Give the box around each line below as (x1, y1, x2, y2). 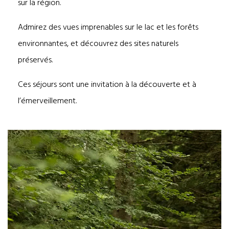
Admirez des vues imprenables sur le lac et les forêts (18, 20, 198, 34)
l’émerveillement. (18, 94, 77, 107)
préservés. (18, 53, 53, 66)
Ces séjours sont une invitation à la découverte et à (18, 77, 196, 91)
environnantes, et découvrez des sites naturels (18, 36, 178, 50)
